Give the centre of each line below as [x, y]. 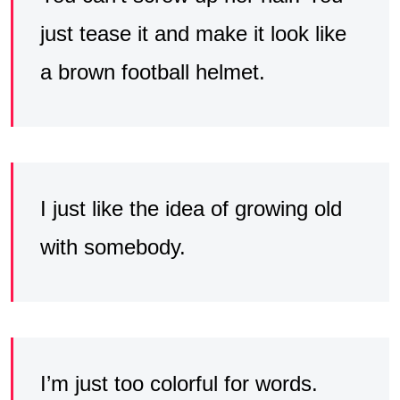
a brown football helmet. [153, 72]
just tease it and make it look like [193, 34]
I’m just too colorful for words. [179, 384]
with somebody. [113, 247]
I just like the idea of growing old [191, 209]
